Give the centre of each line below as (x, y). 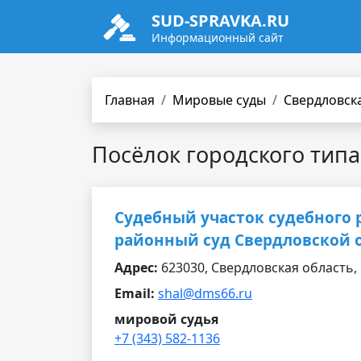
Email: (135, 293)
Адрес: (136, 268)
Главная (130, 100)
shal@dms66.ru (205, 293)
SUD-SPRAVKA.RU (220, 21)
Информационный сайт (218, 37)
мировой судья (166, 319)
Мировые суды (219, 100)
